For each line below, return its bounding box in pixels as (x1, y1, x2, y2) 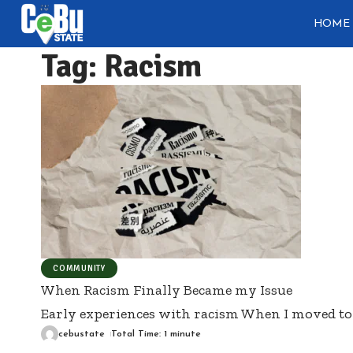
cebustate (58, 329, 105, 339)
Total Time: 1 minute (111, 329, 202, 339)
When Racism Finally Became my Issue (41, 281, 292, 299)
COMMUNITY (53, 263, 106, 273)
